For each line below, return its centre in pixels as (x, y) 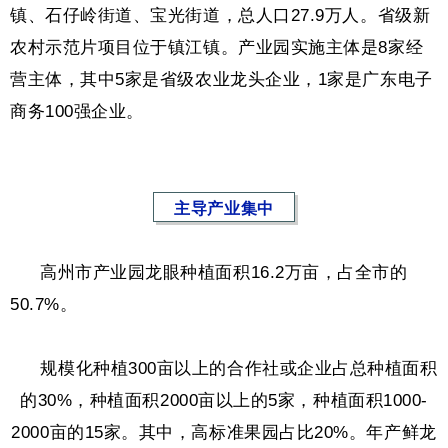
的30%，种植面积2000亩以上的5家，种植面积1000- (224, 400)
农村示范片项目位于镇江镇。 (124, 47)
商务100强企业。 (77, 111)
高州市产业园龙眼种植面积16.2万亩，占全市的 (224, 272)
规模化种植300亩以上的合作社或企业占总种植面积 (239, 368)
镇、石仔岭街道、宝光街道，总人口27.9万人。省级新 (220, 15)
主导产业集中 (224, 208)
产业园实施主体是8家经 (331, 47)
